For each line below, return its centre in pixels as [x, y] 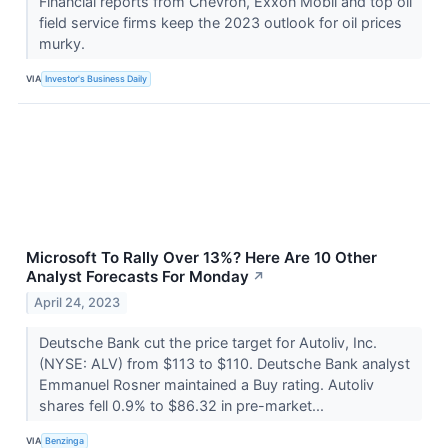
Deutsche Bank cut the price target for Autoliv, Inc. [207, 342]
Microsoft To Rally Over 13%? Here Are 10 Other [201, 257]
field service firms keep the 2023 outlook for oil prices [220, 22]
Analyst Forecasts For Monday [137, 276]
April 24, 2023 [77, 302]
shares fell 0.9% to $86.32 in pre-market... [183, 405]
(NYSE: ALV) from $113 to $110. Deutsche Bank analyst [224, 363]
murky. [63, 43]
